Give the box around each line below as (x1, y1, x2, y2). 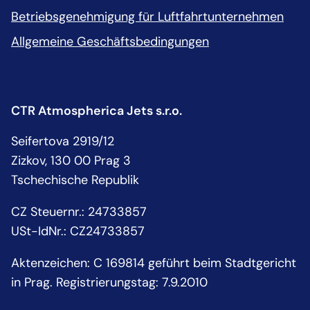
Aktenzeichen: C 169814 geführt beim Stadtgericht (11, 254, 296, 271)
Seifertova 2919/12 (11, 132, 114, 149)
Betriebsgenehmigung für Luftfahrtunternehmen (11, 8, 284, 25)
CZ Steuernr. (11, 203, 82, 220)
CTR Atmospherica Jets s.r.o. (11, 102, 182, 119)
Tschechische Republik (11, 171, 139, 188)
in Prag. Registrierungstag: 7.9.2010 (11, 273, 208, 291)
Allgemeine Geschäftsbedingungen (11, 33, 209, 50)
